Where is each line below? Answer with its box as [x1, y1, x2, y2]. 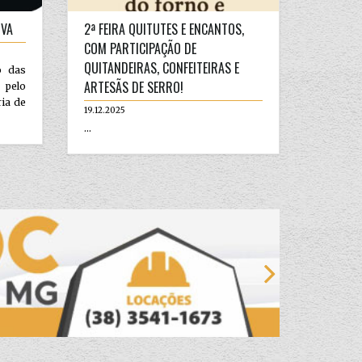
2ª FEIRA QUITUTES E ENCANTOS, [84, 19, 245, 39]
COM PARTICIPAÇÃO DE [84, 38, 197, 58]
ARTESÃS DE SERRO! [84, 77, 184, 97]
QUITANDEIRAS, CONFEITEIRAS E [84, 57, 240, 78]
